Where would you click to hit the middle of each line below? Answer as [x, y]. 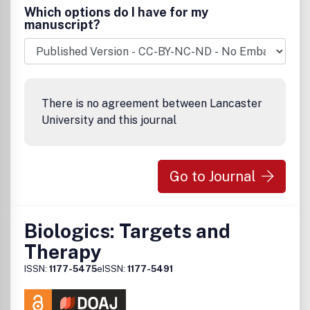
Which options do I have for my [116, 12]
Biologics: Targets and [127, 231]
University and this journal [109, 120]
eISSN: [112, 269]
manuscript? [62, 25]
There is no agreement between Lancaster [152, 103]
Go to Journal [213, 176]
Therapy [63, 252]
